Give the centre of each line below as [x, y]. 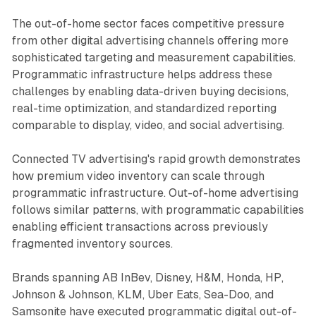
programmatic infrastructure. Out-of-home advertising [155, 193]
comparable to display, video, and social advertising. [148, 125]
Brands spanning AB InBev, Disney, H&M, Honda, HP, [147, 277]
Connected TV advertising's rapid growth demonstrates [156, 159]
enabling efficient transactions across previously [140, 226]
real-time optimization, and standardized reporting [144, 108]
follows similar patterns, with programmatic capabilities [158, 209]
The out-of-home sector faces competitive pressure [148, 23]
